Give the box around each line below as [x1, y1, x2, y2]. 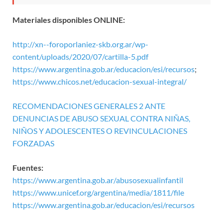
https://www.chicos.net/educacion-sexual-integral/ [12, 76, 187, 86]
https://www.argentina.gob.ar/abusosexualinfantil [12, 175, 183, 185]
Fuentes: [12, 162, 43, 172]
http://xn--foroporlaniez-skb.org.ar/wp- [12, 39, 148, 49]
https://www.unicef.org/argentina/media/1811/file [12, 187, 184, 197]
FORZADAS [12, 138, 54, 148]
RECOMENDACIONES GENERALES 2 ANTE [12, 101, 165, 111]
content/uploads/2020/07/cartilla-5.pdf [12, 51, 148, 61]
